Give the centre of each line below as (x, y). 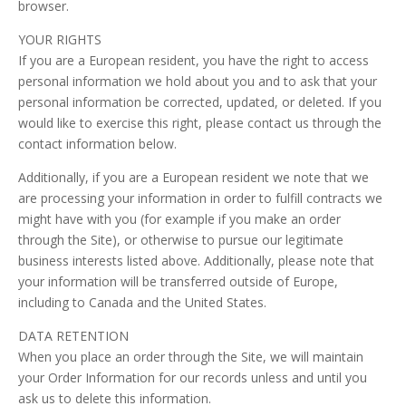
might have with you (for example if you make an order (179, 219)
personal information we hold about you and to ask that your (198, 81)
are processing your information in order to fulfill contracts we (200, 198)
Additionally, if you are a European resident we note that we (193, 177)
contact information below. (97, 144)
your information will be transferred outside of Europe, (178, 281)
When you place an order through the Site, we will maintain (191, 357)
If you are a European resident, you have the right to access (193, 60)
